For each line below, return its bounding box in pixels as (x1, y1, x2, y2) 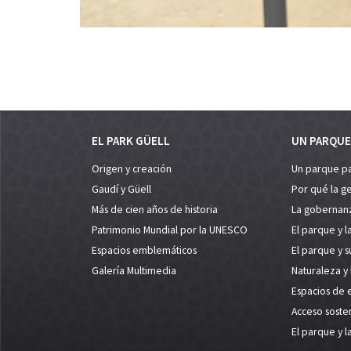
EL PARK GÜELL (92, 132, 170, 148)
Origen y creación (92, 161, 172, 175)
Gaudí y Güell (92, 182, 151, 196)
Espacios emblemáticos (92, 243, 197, 257)
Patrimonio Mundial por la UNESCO (92, 223, 248, 237)
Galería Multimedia (92, 263, 176, 277)
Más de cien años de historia (92, 202, 218, 216)
